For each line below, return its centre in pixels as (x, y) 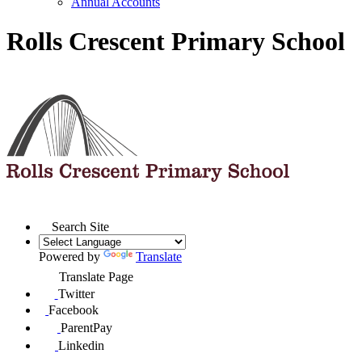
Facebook (74, 310)
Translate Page (97, 277)
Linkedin (81, 346)
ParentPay (86, 328)
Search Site (81, 227)
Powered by (71, 257)
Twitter (76, 293)
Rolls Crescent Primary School (176, 42)
